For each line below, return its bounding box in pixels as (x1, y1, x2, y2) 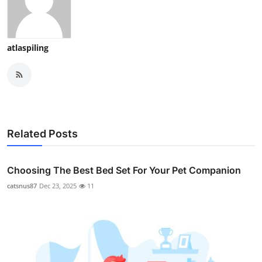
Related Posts (7, 127, 78, 140)
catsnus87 (7, 181, 37, 190)
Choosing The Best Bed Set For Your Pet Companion (7, 164, 241, 176)
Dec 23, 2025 (39, 181, 77, 190)
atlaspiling (7, 42, 49, 53)
